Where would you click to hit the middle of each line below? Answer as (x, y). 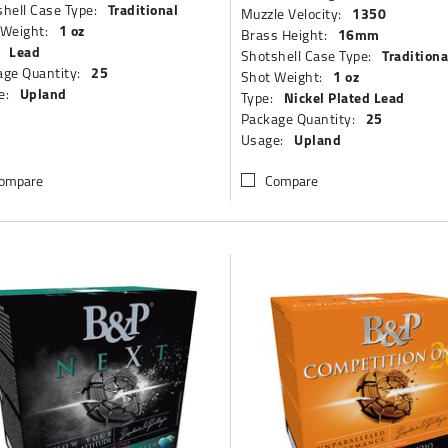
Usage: (262, 139)
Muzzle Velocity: (291, 13)
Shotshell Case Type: (306, 55)
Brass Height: (284, 34)
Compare (291, 180)
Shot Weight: (281, 76)
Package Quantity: (298, 118)
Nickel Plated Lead (344, 97)
